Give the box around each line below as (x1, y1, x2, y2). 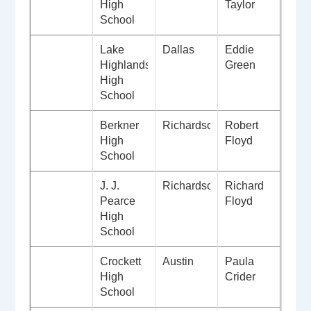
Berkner (100, 119, 140, 132)
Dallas (162, 44, 195, 56)
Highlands (100, 59, 151, 72)
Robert (225, 119, 259, 132)
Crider (225, 271, 256, 283)
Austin (162, 255, 194, 268)
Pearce (100, 195, 136, 208)
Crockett (100, 255, 142, 268)
